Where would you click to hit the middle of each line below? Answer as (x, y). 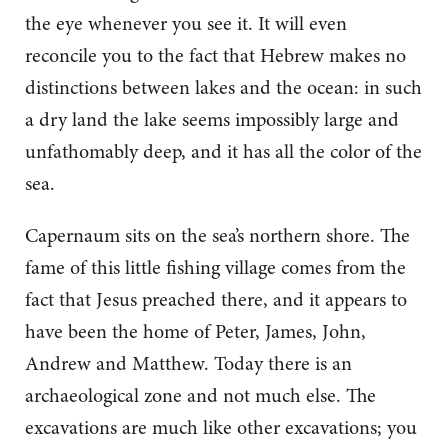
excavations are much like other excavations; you (221, 428)
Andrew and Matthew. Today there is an (188, 364)
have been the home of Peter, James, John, (195, 332)
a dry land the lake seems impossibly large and (212, 120)
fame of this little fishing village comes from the (215, 268)
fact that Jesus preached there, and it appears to (216, 300)
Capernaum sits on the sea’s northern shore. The (217, 236)
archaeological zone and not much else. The (200, 396)
